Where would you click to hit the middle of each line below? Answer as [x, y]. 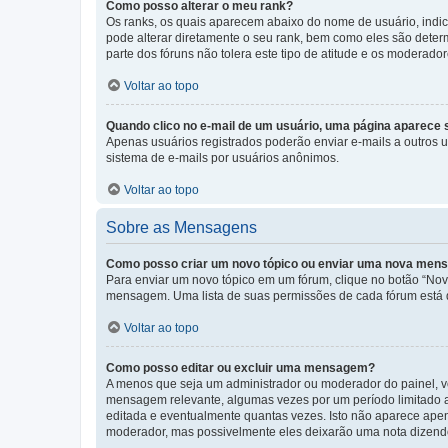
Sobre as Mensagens [181, 228]
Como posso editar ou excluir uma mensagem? [240, 368]
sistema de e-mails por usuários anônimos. [222, 158]
